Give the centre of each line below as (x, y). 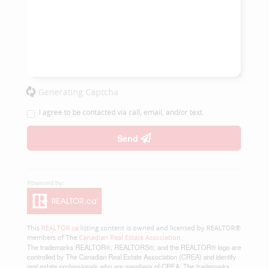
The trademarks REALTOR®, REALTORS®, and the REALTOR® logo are (134, 247)
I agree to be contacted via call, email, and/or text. (121, 112)
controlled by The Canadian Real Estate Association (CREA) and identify (132, 257)
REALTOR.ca (60, 228)
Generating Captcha (78, 92)
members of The (53, 237)
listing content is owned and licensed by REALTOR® (159, 228)
